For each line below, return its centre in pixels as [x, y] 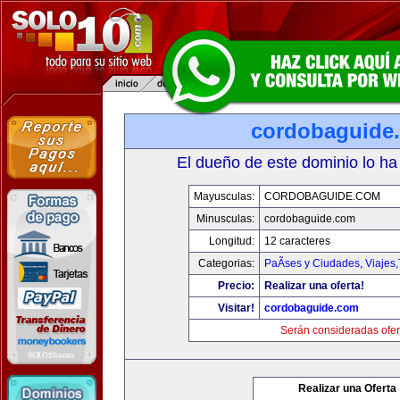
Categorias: [226, 263]
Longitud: [231, 241]
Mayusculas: [224, 196]
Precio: [236, 286]
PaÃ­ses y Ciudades [312, 263]
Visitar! [236, 308]
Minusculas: [225, 219]
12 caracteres [297, 241]
